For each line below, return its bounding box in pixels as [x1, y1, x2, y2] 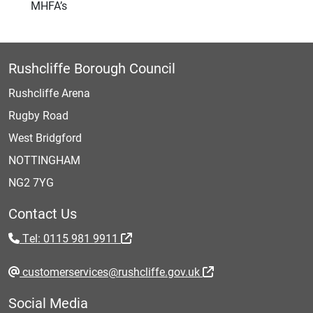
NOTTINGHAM [8, 152, 80, 167]
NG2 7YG [8, 175, 54, 189]
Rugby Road [8, 108, 68, 122]
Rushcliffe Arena [8, 85, 90, 100]
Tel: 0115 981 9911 [20, 231, 121, 245]
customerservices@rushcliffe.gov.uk [20, 264, 203, 279]
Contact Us [8, 204, 77, 222]
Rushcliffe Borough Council [8, 59, 175, 77]
